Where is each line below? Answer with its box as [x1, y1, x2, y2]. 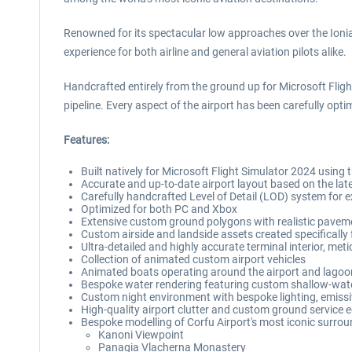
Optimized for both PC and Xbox [81, 203, 237, 215]
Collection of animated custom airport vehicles [81, 253, 306, 266]
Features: [64, 134, 109, 146]
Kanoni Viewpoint [98, 328, 184, 341]
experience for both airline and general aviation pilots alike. [64, 46, 346, 58]
